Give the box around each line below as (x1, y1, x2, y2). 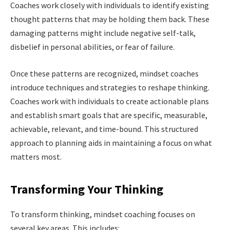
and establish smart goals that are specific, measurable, (10, 109, 207, 120)
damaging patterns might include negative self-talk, (10, 28, 196, 39)
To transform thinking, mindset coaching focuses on (10, 209, 195, 220)
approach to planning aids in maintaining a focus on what (10, 137, 212, 148)
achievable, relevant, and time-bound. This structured (10, 123, 198, 134)
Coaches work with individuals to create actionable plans (10, 95, 209, 106)
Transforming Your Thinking (10, 181, 163, 198)
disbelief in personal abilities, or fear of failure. (10, 42, 175, 52)
